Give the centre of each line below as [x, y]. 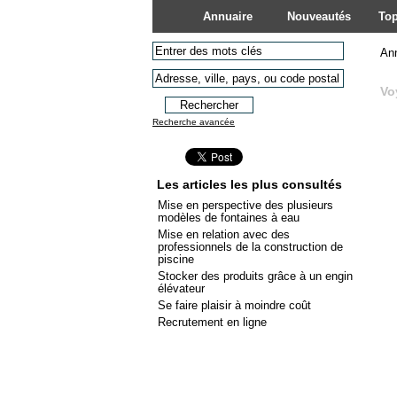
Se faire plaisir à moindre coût [234, 305]
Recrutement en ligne [212, 322]
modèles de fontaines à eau [229, 218]
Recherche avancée [194, 122]
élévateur [181, 288]
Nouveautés [319, 16]
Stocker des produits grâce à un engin [255, 276]
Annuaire [228, 16]
